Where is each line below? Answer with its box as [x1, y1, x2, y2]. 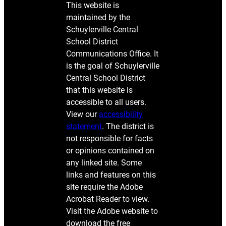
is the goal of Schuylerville [66, 61, 160, 71]
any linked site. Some [66, 158, 142, 168]
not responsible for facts [66, 134, 153, 144]
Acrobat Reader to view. [66, 194, 150, 204]
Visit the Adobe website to [66, 206, 158, 216]
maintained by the [66, 13, 131, 23]
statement [66, 122, 102, 132]
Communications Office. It [66, 49, 159, 59]
